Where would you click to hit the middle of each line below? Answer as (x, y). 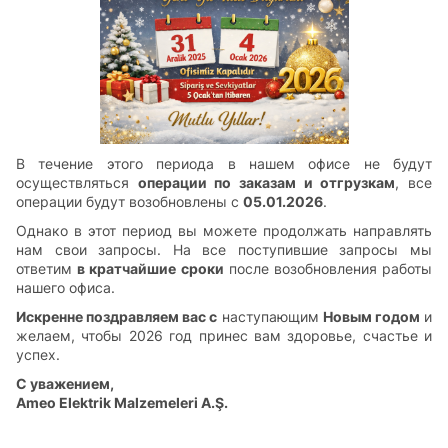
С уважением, (65, 383)
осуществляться (77, 182)
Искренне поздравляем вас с (117, 316)
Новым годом (371, 316)
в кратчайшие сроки (150, 268)
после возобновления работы (328, 268)
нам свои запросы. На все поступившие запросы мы (224, 249)
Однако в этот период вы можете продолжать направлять (224, 230)
